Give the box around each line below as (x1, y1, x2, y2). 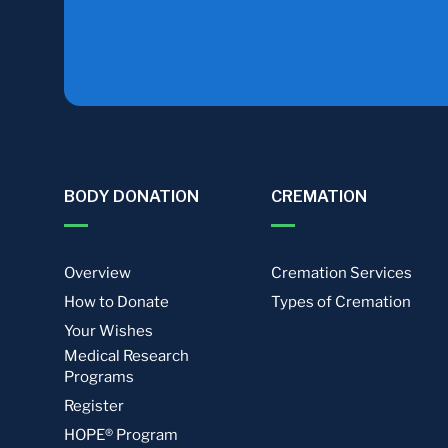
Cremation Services (270, 264, 412, 282)
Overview (64, 264, 131, 282)
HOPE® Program (64, 426, 178, 444)
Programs (64, 368, 134, 386)
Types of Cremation (270, 293, 411, 311)
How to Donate (64, 293, 169, 311)
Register (64, 397, 124, 415)
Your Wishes (64, 322, 153, 340)
